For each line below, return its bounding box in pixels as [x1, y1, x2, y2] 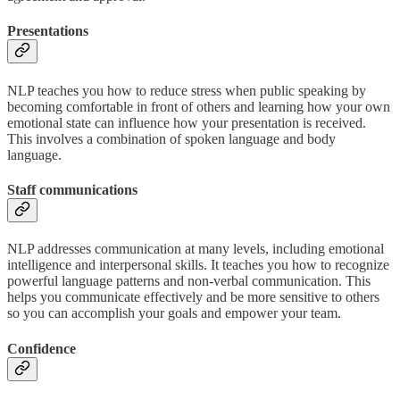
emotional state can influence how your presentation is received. [7, 114, 366, 130]
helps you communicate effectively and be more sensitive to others [7, 289, 379, 305]
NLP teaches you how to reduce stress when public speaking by [7, 82, 366, 98]
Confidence [7, 340, 76, 356]
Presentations [7, 23, 88, 39]
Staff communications [7, 182, 137, 198]
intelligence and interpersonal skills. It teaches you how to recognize [7, 257, 389, 273]
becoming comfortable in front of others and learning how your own [7, 98, 390, 114]
